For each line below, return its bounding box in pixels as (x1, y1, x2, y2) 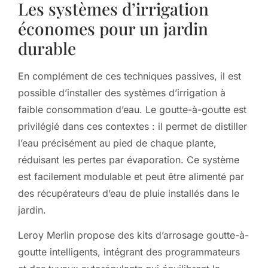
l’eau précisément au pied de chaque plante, (18, 136, 217, 149)
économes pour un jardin (18, 17, 208, 39)
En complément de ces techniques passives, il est (18, 69, 241, 82)
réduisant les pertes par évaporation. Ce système (18, 153, 239, 166)
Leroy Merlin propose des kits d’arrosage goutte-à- (18, 229, 249, 242)
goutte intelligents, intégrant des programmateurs (18, 246, 240, 258)
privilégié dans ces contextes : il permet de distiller (18, 120, 247, 132)
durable (18, 36, 76, 59)
